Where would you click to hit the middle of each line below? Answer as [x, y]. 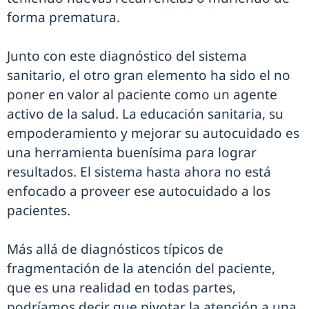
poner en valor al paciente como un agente [142, 94]
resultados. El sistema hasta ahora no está [139, 172]
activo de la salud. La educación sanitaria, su [145, 114]
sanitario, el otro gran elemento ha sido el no [149, 75]
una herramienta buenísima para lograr [132, 152]
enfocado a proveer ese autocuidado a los [139, 191]
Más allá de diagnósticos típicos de [115, 249]
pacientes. [39, 210]
